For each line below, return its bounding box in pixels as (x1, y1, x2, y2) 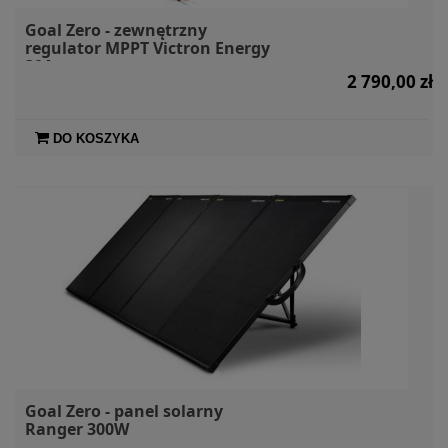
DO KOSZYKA (53, 130, 139, 146)
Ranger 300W (25, 417, 129, 440)
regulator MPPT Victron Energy (25, 36, 270, 59)
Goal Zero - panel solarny (25, 399, 223, 422)
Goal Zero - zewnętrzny (25, 18, 207, 41)
